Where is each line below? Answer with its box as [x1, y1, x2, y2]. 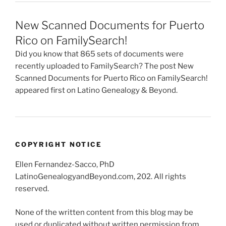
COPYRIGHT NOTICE [15, 140, 102, 148]
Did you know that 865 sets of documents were [15, 49, 184, 59]
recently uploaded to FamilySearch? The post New [15, 62, 194, 71]
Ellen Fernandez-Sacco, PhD [15, 160, 115, 169]
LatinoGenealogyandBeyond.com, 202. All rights [15, 172, 186, 182]
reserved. [15, 184, 49, 194]
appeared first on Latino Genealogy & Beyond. [15, 86, 178, 95]
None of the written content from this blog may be [15, 207, 193, 217]
